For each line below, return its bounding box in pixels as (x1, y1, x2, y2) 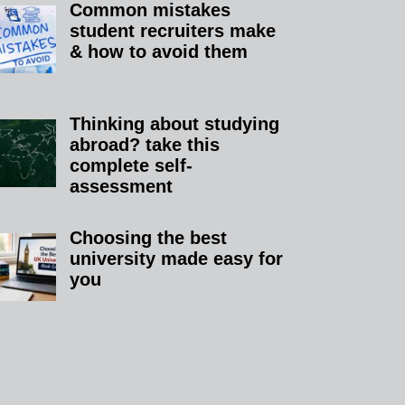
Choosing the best (70, 227, 228, 248)
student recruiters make (70, 20, 277, 41)
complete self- (70, 155, 193, 175)
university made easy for (70, 248, 284, 268)
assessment (70, 175, 174, 196)
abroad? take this (70, 134, 221, 155)
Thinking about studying (70, 113, 280, 134)
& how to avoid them (70, 41, 249, 61)
